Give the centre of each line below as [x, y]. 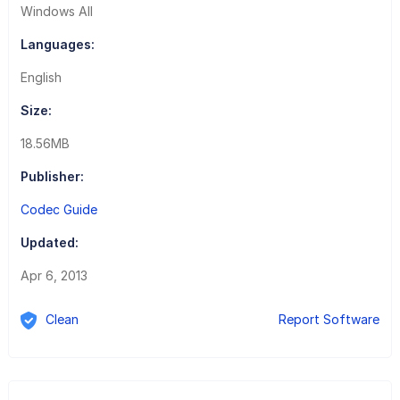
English [41, 77]
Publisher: [52, 176]
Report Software [329, 319]
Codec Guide [58, 209]
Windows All [56, 11]
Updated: [49, 242]
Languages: [57, 44]
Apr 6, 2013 [54, 275]
